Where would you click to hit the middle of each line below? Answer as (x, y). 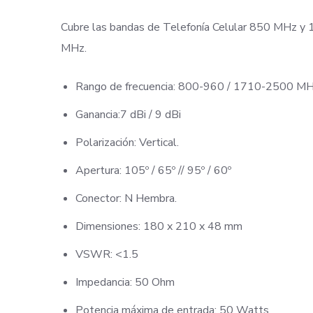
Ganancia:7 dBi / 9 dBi (128, 115)
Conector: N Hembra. (126, 198)
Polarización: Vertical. (127, 143)
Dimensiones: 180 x (125, 226)
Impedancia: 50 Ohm (125, 282)
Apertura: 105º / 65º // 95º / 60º (153, 170)
